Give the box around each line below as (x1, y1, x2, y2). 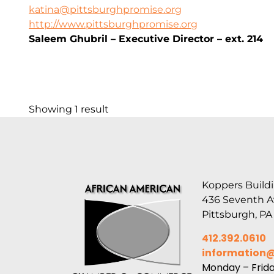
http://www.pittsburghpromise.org (29, 18, 198, 31)
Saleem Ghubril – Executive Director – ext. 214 (29, 33, 263, 45)
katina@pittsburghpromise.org (29, 4, 182, 16)
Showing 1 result (29, 103, 109, 116)
